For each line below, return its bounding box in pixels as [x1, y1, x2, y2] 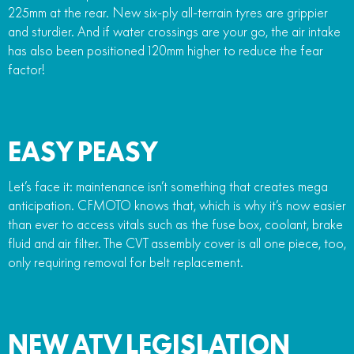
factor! [8, 61, 45, 77]
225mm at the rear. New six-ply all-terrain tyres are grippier [8, 4, 328, 21]
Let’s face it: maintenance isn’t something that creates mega [8, 178, 328, 194]
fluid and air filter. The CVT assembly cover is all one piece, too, [8, 235, 346, 251]
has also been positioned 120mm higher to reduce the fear [8, 42, 323, 58]
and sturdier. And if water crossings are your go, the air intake [8, 23, 341, 40]
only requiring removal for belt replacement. [8, 254, 243, 270]
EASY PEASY [8, 135, 158, 168]
